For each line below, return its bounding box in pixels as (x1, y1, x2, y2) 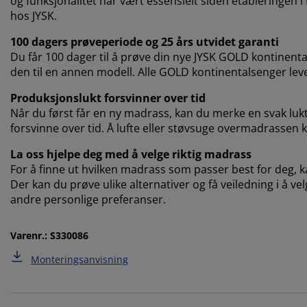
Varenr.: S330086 (10, 229, 88, 243)
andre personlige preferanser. (10, 192, 166, 208)
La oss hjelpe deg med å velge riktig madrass (10, 147, 251, 162)
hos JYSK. (10, 8, 57, 24)
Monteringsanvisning (31, 253, 128, 267)
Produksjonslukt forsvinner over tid (10, 90, 206, 106)
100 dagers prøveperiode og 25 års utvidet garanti (10, 34, 279, 50)
